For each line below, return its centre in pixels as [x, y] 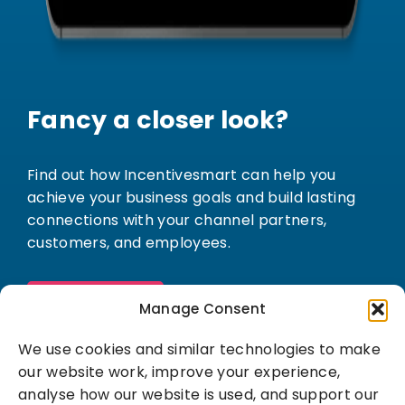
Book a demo [95, 298]
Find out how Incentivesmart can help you [182, 175]
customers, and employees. [129, 243]
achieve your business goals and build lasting [192, 198]
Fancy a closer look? [158, 120]
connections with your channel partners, [177, 221]
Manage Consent [202, 309]
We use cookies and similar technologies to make [200, 349]
